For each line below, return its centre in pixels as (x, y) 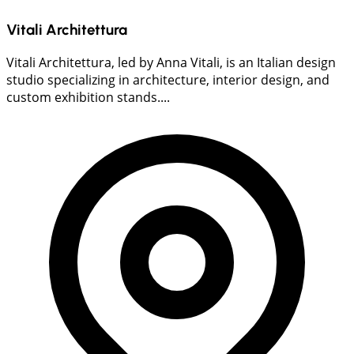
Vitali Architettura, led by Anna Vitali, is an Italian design (171, 63)
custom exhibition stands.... (88, 98)
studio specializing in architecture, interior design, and (168, 80)
